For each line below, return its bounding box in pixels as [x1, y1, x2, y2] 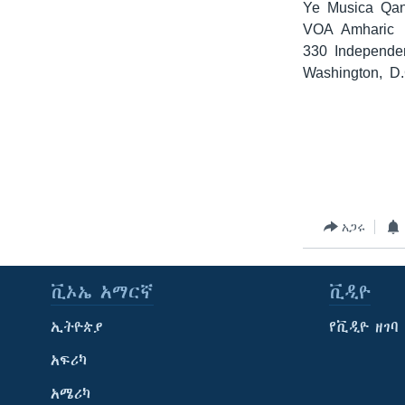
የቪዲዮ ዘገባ [329, 319, 399, 336]
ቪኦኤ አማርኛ [51, 282, 154, 304]
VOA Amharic [303, 20, 395, 39]
